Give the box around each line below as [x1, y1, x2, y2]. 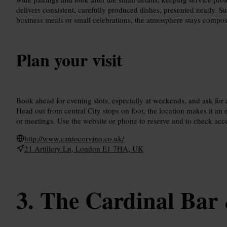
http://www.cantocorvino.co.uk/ [24, 133, 124, 143]
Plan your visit [16, 47, 122, 72]
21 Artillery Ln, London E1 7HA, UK [24, 143, 143, 154]
